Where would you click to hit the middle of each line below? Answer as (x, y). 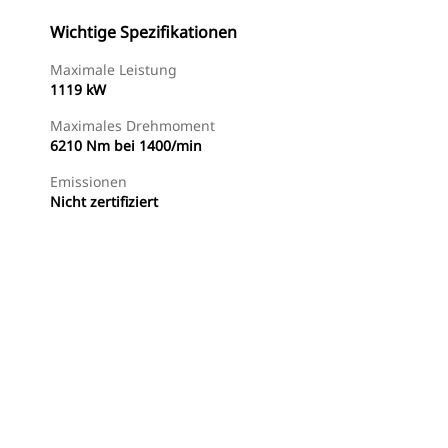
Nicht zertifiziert (104, 201)
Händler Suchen (126, 420)
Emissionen (88, 181)
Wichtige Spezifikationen (143, 32)
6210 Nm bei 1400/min (126, 145)
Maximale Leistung (113, 69)
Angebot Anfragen (268, 420)
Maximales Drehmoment (132, 125)
